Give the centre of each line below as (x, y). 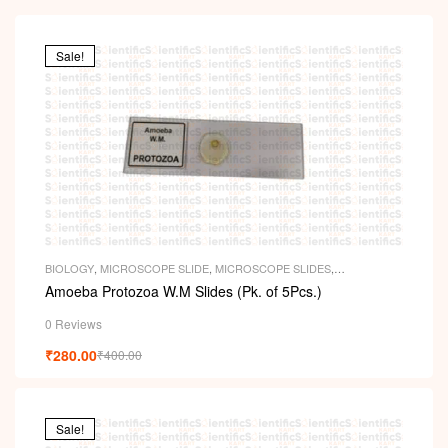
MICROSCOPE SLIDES (273, 267)
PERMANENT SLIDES (99, 281)
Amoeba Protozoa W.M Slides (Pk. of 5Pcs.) (183, 290)
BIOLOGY (69, 267)
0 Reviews (73, 323)
